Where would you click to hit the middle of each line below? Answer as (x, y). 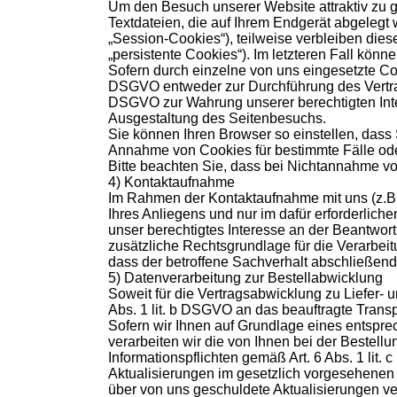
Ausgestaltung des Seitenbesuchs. (217, 119)
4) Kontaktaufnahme (171, 183)
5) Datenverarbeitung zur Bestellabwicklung (245, 278)
